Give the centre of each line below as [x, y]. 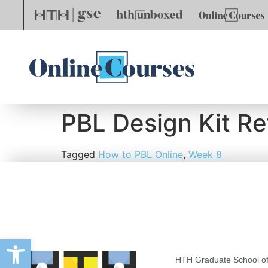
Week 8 [205, 154]
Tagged [80, 154]
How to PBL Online [141, 154]
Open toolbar [65, 244]
